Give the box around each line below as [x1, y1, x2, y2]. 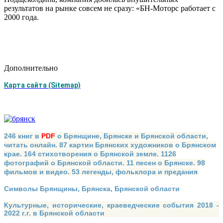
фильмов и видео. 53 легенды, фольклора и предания [4, 168, 198, 176]
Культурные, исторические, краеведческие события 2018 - [4, 201, 219, 210]
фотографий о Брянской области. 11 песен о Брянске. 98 [4, 159, 205, 167]
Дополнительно [4, 64, 58, 73]
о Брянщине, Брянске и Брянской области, [55, 132, 208, 140]
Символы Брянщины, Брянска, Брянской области [4, 185, 180, 193]
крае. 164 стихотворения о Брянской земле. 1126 [4, 150, 176, 158]
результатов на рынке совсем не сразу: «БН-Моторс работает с [4, 4, 216, 13]
